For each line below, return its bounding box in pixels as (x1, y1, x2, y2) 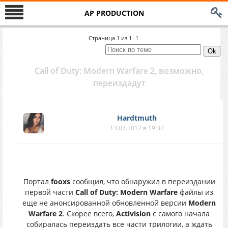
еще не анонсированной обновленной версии (22, 198, 188, 208)
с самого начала (151, 209, 210, 218)
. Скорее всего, (63, 209, 116, 218)
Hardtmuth (117, 113, 157, 123)
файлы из (178, 187, 213, 197)
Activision (116, 209, 151, 218)
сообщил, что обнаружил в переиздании (70, 177, 215, 186)
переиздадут (93, 77, 146, 89)
